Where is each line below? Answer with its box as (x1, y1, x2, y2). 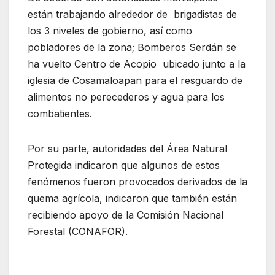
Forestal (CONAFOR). (28, 225, 128, 238)
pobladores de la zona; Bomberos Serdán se (28, 41, 236, 54)
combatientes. (28, 107, 92, 120)
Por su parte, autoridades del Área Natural (28, 142, 227, 155)
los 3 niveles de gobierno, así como (28, 25, 192, 37)
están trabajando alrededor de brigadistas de (28, 8, 237, 21)
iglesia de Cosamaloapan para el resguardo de (28, 74, 242, 87)
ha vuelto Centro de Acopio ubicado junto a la (28, 58, 246, 71)
